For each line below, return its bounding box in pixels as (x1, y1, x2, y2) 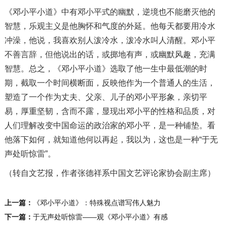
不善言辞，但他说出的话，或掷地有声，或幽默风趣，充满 (4, 50, 215, 59)
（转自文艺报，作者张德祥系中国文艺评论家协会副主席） (4, 168, 215, 177)
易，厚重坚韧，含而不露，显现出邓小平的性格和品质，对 (4, 106, 215, 116)
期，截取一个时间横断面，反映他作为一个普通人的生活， (4, 78, 215, 87)
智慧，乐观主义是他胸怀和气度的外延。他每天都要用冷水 (4, 21, 215, 30)
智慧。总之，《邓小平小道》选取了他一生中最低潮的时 (4, 64, 207, 73)
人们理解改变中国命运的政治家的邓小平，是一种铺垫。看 (4, 121, 215, 130)
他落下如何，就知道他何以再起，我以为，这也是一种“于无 (4, 135, 218, 144)
